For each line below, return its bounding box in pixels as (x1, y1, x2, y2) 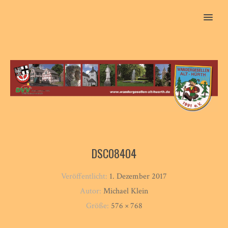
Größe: (85, 200, 111, 211)
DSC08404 (92, 145, 136, 161)
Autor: (80, 185, 103, 196)
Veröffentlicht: (61, 170, 109, 182)
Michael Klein (103, 185, 148, 196)
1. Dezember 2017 (109, 170, 167, 182)
